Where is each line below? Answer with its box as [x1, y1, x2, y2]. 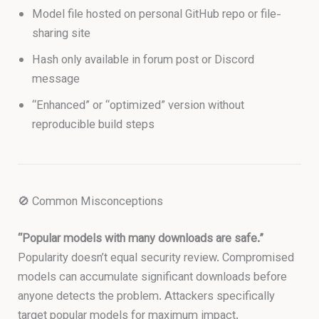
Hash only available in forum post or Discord [32, 51, 255, 70]
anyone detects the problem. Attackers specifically [18, 287, 276, 306]
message [32, 70, 80, 90]
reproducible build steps [32, 116, 155, 135]
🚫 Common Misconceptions [18, 193, 164, 212]
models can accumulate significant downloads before [18, 268, 288, 287]
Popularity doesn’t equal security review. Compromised [18, 249, 295, 268]
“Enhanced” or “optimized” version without [32, 97, 245, 116]
